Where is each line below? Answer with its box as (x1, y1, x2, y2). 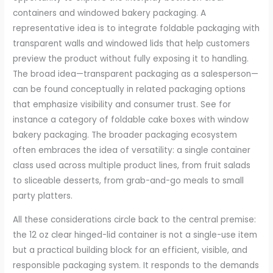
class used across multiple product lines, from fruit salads (13, 160, 251, 172)
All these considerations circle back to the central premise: (13, 213, 257, 225)
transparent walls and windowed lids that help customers (13, 38, 250, 50)
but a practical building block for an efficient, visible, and (13, 244, 248, 256)
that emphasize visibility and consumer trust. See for (13, 99, 232, 111)
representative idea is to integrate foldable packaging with (13, 23, 260, 35)
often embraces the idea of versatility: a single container (13, 144, 251, 157)
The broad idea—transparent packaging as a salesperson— (13, 68, 259, 80)
